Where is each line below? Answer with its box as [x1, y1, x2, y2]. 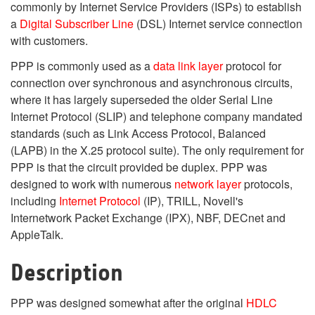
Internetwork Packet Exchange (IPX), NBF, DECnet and [11, 210, 285, 226]
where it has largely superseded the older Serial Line [11, 91, 273, 108]
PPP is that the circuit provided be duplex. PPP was [11, 159, 267, 175]
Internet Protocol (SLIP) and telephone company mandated [11, 108, 302, 124]
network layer [174, 176, 241, 192]
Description [11, 259, 123, 286]
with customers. [11, 32, 88, 49]
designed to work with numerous [11, 176, 174, 192]
